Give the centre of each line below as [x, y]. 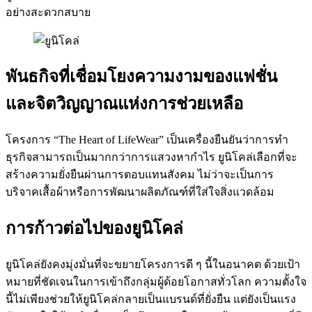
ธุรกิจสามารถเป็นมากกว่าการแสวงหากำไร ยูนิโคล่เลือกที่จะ [151, 157]
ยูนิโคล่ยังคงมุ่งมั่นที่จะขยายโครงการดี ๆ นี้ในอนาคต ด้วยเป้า [153, 265]
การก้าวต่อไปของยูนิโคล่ [94, 228]
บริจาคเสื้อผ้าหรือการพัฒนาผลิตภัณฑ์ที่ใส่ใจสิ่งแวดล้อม [140, 192]
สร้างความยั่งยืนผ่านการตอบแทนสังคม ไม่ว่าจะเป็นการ [140, 175]
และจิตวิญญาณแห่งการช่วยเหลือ [124, 104]
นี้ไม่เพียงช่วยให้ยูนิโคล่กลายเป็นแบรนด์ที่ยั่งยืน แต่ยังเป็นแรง [151, 299]
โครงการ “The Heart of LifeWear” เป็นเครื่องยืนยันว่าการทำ [147, 140]
